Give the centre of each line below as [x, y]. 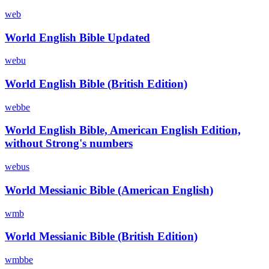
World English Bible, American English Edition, [123, 130]
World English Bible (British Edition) [96, 83]
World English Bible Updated [77, 37]
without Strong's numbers [69, 144]
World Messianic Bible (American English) [109, 190]
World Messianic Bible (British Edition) [101, 237]
